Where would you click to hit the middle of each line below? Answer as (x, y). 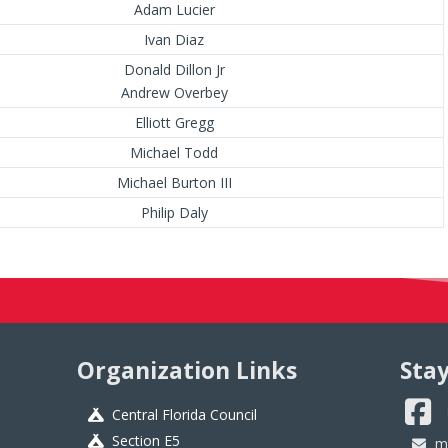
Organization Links (186, 370)
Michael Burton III (174, 182)
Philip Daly (174, 212)
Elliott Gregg (174, 122)
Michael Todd (174, 152)
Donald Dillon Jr (174, 69)
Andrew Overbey (174, 92)
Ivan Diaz (174, 39)
